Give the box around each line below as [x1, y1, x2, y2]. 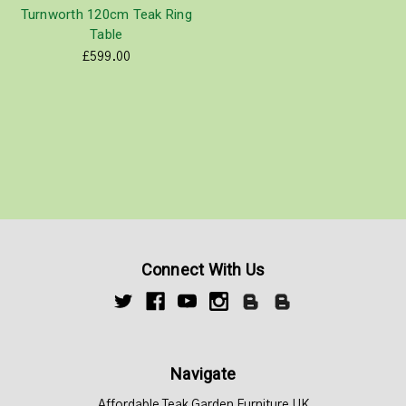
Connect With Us [140, 259, 266, 279]
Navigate [170, 363, 236, 383]
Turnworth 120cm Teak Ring [20, 5, 192, 23]
